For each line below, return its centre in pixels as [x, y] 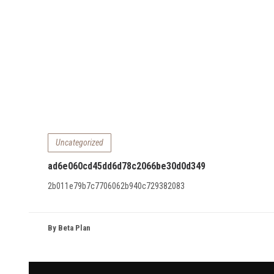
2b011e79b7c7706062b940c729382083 [116, 186]
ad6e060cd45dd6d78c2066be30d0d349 [126, 166]
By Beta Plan [69, 228]
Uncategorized [79, 142]
